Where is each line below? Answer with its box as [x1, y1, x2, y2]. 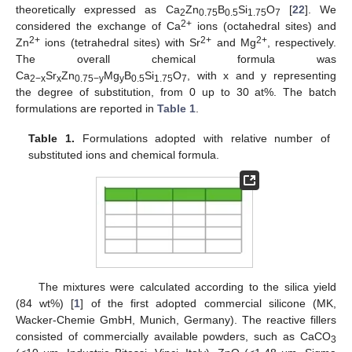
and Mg [211, 36, 256, 49]
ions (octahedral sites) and [192, 20, 336, 32]
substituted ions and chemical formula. [28, 148, 220, 162]
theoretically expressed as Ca [16, 3, 180, 16]
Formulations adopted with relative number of [74, 132, 330, 145]
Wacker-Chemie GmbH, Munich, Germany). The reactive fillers [16, 313, 336, 326]
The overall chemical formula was [16, 53, 336, 65]
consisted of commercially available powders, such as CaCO [16, 329, 331, 343]
